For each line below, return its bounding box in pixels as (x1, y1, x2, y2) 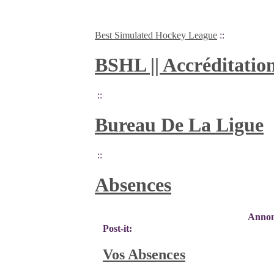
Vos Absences (103, 246, 185, 262)
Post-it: (103, 223, 132, 234)
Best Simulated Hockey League (95, 30, 217, 40)
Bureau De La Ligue (95, 114, 264, 136)
